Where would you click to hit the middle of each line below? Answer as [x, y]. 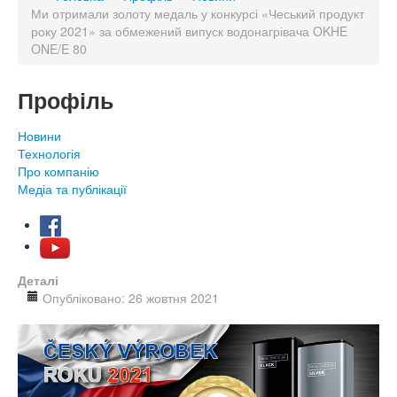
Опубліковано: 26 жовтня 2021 [131, 297]
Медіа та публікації [72, 189]
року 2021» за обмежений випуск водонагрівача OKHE [189, 31]
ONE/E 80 [59, 49]
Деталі [38, 280]
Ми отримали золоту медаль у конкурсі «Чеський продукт [198, 13]
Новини [39, 136]
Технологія [49, 153]
